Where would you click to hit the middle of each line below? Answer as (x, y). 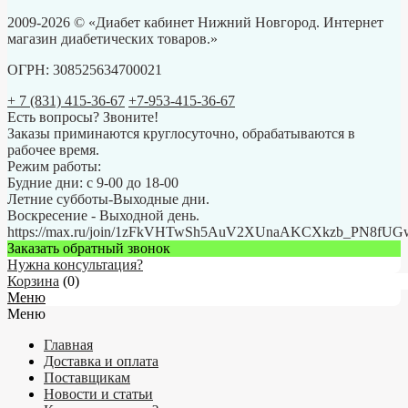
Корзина (33, 280)
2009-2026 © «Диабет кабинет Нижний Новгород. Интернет (195, 22)
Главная (68, 344)
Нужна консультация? (75, 264)
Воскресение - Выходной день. (103, 215)
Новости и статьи (98, 393)
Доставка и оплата (101, 361)
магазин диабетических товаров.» (112, 38)
